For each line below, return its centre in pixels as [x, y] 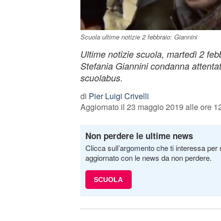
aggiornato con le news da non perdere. [148, 158]
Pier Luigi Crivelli [119, 96]
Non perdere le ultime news [139, 136]
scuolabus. [101, 78]
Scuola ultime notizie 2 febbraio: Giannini [139, 37]
